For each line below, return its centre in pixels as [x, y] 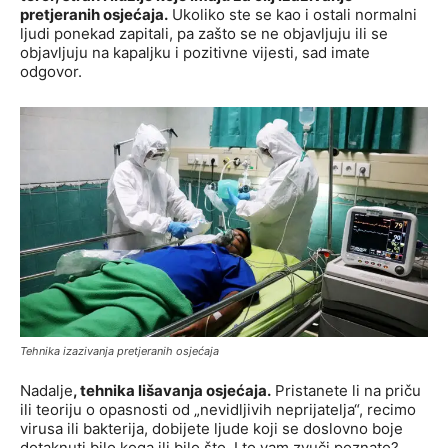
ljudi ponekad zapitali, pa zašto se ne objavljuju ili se [204, 34]
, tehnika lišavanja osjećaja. [172, 390]
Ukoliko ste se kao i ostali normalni [292, 15]
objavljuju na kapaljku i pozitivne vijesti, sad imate [195, 53]
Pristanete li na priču [346, 390]
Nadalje [46, 390]
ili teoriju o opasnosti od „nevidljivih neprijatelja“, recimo [218, 409]
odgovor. [51, 72]
